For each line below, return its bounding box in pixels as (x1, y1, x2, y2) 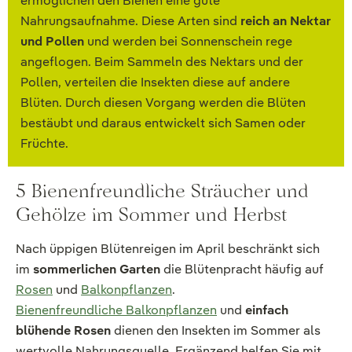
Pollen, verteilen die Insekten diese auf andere (20, 74, 290, 91)
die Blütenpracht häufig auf (160, 261, 327, 278)
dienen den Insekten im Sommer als (111, 322, 321, 339)
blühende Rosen (16, 322, 111, 339)
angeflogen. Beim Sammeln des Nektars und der (20, 53, 303, 71)
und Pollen (20, 33, 84, 50)
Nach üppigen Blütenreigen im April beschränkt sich (16, 240, 320, 258)
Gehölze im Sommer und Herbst (16, 203, 287, 226)
